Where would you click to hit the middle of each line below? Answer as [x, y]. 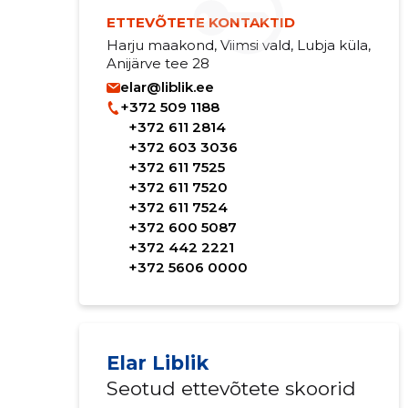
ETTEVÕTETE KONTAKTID [200, 22]
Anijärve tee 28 [158, 63]
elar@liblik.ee [167, 87]
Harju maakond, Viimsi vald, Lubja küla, [238, 45]
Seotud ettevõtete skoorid [231, 388]
